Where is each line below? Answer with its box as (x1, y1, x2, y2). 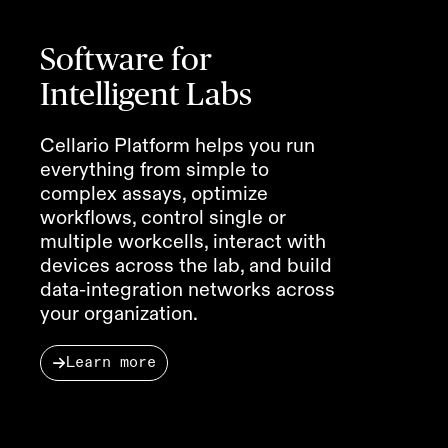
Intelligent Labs (40, 78, 252, 111)
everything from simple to (40, 156, 269, 181)
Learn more (66, 354, 156, 370)
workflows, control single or (40, 204, 286, 229)
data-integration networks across (40, 276, 335, 301)
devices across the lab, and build (40, 252, 332, 277)
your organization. (40, 300, 198, 325)
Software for (40, 43, 212, 76)
